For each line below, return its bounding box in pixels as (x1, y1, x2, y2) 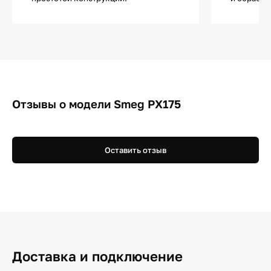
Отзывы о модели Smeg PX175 (12, 97, 181, 111)
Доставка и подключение (12, 247, 183, 264)
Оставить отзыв (105, 145, 166, 155)
